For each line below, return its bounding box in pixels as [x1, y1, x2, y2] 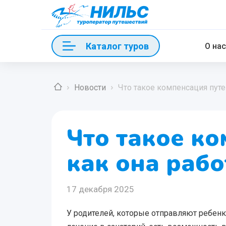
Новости [74, 83, 106, 92]
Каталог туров [86, 40, 149, 51]
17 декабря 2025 [67, 184, 134, 194]
